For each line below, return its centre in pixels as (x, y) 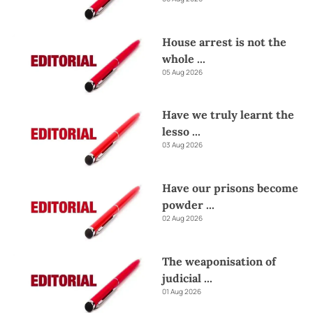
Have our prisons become (230, 188)
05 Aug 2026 (182, 72)
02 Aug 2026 (182, 218)
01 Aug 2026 (182, 291)
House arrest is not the (224, 42)
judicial (183, 278)
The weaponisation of (219, 261)
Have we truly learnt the (228, 115)
